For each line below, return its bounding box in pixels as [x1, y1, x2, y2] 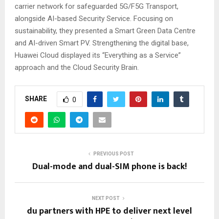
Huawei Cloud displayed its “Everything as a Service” [15, 51, 181, 60]
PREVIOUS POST [93, 151, 134, 156]
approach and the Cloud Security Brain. [15, 63, 139, 72]
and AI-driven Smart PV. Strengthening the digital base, [15, 39, 189, 47]
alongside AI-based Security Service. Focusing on [15, 14, 173, 23]
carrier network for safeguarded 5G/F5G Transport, [15, 2, 178, 11]
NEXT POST [91, 196, 120, 201]
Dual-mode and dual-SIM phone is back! [32, 159, 187, 174]
